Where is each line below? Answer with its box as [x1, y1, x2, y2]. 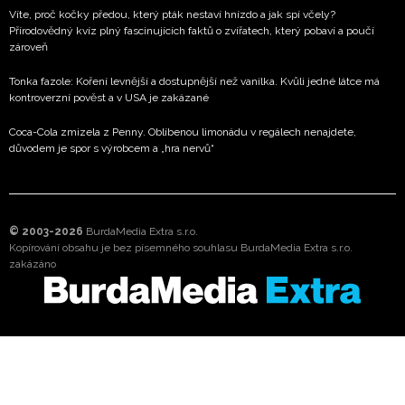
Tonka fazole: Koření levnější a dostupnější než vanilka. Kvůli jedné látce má [9, 74, 380, 88]
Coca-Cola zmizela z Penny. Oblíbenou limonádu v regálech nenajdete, [9, 125, 356, 138]
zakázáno [9, 257, 56, 270]
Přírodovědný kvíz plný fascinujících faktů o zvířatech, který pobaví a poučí [9, 24, 374, 37]
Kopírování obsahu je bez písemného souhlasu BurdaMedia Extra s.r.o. [9, 240, 353, 254]
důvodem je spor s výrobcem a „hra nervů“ [9, 141, 214, 155]
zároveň [9, 40, 48, 53]
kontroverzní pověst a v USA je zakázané [9, 90, 209, 104]
